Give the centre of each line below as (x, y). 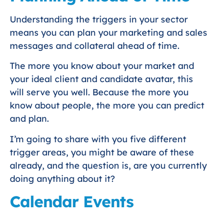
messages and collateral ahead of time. (95, 45)
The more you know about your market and (102, 66)
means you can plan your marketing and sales (109, 32)
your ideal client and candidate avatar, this (101, 79)
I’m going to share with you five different (98, 139)
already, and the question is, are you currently (108, 165)
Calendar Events (72, 201)
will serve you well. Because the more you (99, 92)
